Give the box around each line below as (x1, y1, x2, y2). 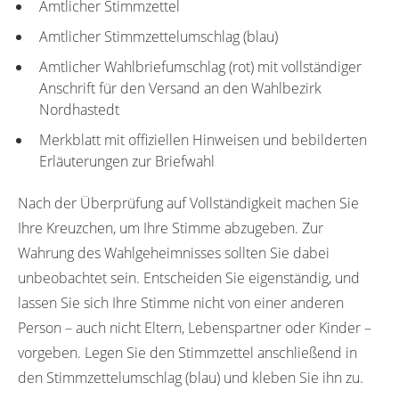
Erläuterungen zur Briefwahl (39, 151, 215, 171)
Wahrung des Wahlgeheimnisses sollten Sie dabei (18, 242, 330, 263)
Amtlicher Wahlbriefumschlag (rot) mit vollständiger (39, 56, 362, 77)
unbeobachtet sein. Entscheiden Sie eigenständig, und (18, 267, 360, 288)
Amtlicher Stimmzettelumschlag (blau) (39, 26, 278, 46)
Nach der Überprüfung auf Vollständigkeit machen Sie (18, 192, 359, 213)
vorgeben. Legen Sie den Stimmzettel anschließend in (18, 342, 357, 362)
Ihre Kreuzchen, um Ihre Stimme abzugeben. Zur (18, 217, 323, 238)
